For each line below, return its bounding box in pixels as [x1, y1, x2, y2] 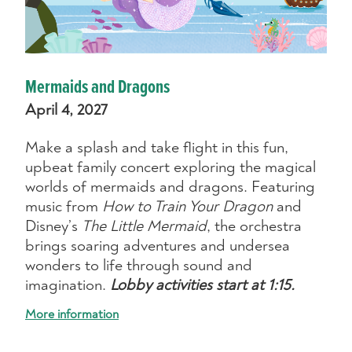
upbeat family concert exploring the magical [25, 156, 316, 177]
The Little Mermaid [82, 215, 207, 236]
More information [25, 306, 119, 322]
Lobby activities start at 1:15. [110, 274, 295, 295]
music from [25, 196, 102, 216]
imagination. [25, 274, 110, 295]
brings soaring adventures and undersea [25, 235, 290, 255]
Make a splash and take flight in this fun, [25, 137, 288, 157]
